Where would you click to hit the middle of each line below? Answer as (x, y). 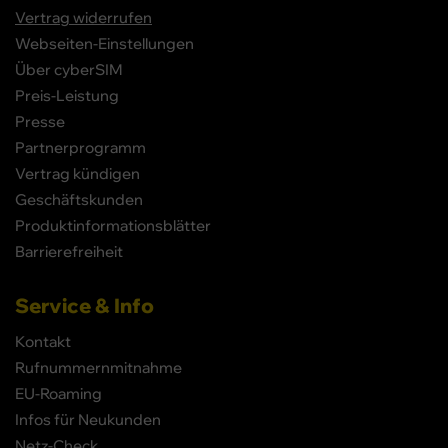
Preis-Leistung (67, 95)
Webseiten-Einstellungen (104, 43)
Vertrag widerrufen (83, 17)
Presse (40, 121)
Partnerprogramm (80, 147)
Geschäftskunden (79, 199)
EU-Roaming (58, 393)
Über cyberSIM (69, 69)
